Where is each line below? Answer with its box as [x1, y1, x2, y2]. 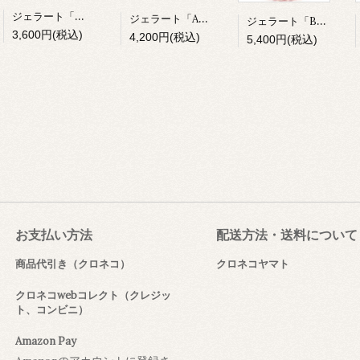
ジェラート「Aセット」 [198, 10, 208, 27]
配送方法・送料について [216, 226, 358, 243]
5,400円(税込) [247, 32, 317, 46]
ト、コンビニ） [15, 302, 88, 317]
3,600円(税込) [12, 27, 83, 41]
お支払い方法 [15, 226, 92, 243]
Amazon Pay [15, 333, 76, 348]
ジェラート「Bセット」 [317, 12, 326, 28]
